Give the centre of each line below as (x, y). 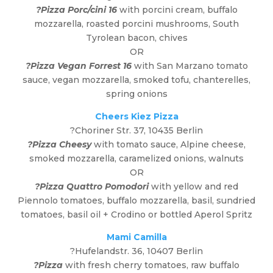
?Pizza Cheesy (59, 145)
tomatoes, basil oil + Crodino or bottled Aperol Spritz (136, 215)
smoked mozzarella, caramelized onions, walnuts (136, 159)
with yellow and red (193, 187)
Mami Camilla (136, 237)
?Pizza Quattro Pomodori (92, 187)
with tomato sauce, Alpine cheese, (170, 145)
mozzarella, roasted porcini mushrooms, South (136, 24)
